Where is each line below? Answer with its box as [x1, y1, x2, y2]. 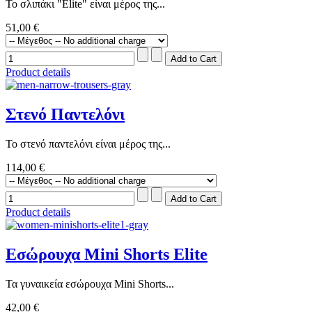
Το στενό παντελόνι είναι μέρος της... [6, 137, 171, 150]
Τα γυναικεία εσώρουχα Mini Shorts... [6, 277, 174, 290]
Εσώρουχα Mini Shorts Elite [6, 244, 208, 263]
